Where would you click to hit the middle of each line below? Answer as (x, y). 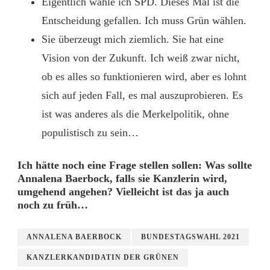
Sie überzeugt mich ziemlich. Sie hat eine (133, 39)
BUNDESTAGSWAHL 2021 (190, 237)
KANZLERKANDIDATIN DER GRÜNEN (103, 257)
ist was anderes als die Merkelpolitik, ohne (135, 114)
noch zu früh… (53, 205)
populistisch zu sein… (90, 133)
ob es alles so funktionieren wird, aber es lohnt (144, 77)
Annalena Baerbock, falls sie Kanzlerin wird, (122, 178)
